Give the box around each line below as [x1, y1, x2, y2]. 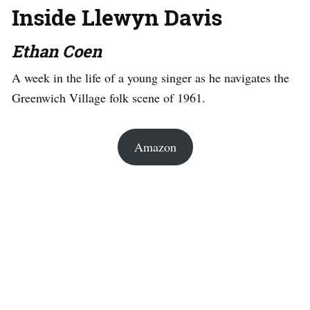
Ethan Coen [12, 39, 102, 62]
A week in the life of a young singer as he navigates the [12, 69, 289, 86]
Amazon [134, 138, 176, 155]
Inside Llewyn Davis [12, 1, 222, 32]
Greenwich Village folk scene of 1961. [12, 89, 206, 106]
